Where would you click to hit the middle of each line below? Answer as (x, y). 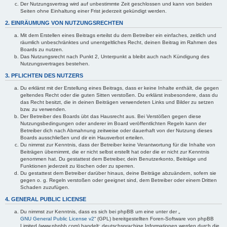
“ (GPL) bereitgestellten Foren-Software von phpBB (154, 219)
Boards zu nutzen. (42, 49)
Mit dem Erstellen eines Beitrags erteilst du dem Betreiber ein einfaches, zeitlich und (118, 35)
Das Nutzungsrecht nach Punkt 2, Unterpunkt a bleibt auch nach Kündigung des (115, 56)
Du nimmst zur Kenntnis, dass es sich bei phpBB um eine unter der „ (100, 212)
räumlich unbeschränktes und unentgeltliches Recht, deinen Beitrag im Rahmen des (119, 42)
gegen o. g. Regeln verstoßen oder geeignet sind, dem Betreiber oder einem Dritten (119, 180)
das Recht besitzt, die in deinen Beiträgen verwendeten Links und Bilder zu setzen (117, 102)
